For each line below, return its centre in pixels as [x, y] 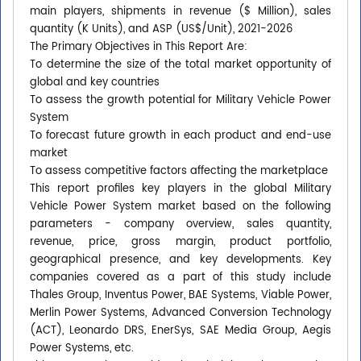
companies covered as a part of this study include [180, 278]
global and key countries [95, 83]
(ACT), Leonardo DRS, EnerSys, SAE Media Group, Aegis [180, 331]
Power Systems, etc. [82, 349]
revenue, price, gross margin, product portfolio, [180, 243]
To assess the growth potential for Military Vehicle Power [180, 101]
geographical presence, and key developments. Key [180, 260]
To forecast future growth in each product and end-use [180, 136]
